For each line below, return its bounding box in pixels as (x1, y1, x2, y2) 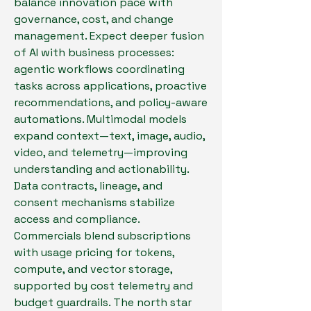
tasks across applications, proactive (14, 78, 207, 93)
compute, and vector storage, (14, 262, 172, 276)
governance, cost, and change (14, 12, 174, 26)
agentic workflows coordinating (14, 62, 185, 76)
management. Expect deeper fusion (14, 28, 204, 43)
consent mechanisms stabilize (14, 195, 175, 210)
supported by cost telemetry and (14, 278, 193, 293)
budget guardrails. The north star (14, 295, 192, 310)
